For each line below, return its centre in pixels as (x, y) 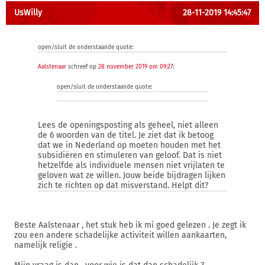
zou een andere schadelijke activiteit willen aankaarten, (120, 235)
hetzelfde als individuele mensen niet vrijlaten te (131, 165)
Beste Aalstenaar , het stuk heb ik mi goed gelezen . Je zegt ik (130, 225)
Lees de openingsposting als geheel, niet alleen (128, 125)
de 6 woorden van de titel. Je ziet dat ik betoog (126, 135)
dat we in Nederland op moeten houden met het (129, 145)
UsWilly (28, 13)
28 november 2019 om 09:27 (135, 67)
